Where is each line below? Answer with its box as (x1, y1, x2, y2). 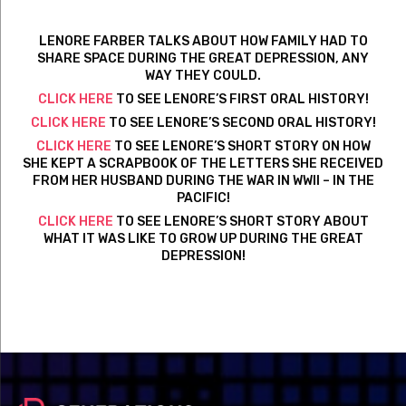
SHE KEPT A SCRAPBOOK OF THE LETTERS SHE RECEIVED (23, 155, 383, 171)
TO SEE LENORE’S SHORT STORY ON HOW (111, 138, 371, 154)
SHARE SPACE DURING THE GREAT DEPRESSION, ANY (37, 50, 369, 66)
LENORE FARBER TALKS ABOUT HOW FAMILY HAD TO (38, 33, 368, 49)
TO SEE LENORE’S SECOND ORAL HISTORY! (105, 114, 376, 130)
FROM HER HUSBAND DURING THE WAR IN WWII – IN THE (32, 172, 374, 188)
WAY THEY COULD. (145, 67, 261, 83)
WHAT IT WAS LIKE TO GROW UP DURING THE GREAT (43, 230, 363, 246)
